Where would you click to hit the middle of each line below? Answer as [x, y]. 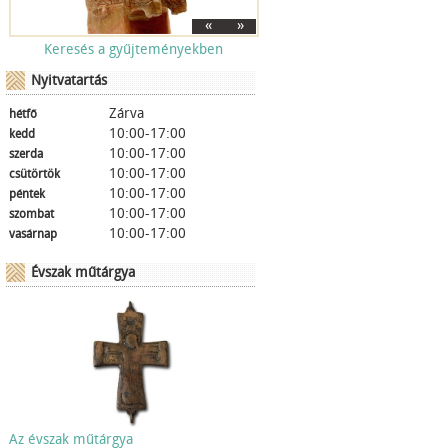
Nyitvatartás [69, 81]
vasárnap [33, 234]
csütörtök [34, 174]
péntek [27, 194]
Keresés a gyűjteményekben [133, 50]
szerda [26, 154]
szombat [31, 214]
